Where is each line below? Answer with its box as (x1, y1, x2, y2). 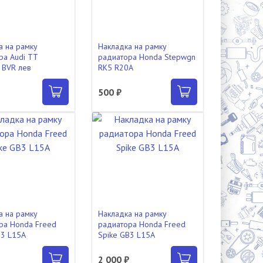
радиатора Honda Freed (97, 219, 186, 230)
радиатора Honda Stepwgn (97, 52, 195, 62)
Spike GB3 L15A (97, 230, 155, 240)
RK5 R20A (97, 62, 133, 73)
